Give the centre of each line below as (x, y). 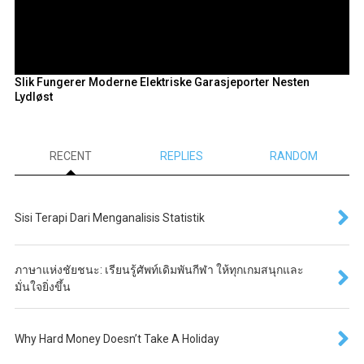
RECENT (70, 156)
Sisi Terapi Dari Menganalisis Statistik (109, 218)
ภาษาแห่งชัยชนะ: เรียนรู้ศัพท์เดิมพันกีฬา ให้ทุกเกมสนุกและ (159, 270)
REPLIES (182, 156)
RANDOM (293, 156)
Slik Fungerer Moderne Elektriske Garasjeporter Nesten (162, 82)
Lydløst (33, 96)
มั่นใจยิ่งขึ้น (42, 287)
